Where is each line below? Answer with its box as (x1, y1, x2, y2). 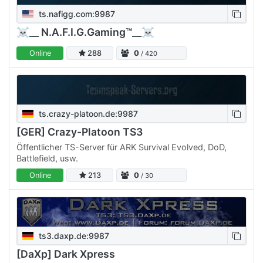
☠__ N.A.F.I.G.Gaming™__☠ (16, 26, 154, 38)
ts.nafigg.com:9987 (36, 9, 116, 19)
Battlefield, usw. (16, 153, 78, 163)
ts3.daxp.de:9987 (36, 231, 110, 241)
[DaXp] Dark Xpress (16, 248, 115, 260)
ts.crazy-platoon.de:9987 (36, 109, 139, 119)
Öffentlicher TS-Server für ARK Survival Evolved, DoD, (16, 141, 227, 152)
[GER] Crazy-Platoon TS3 (16, 126, 143, 138)
